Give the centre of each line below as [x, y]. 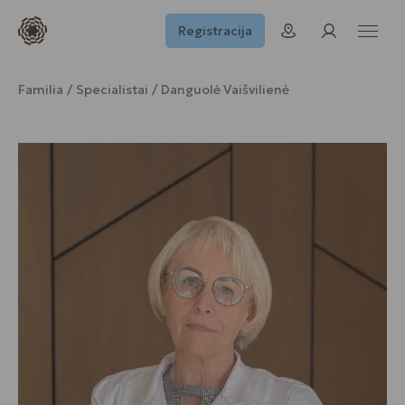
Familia [41, 89]
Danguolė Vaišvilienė [225, 89]
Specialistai [112, 89]
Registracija [215, 30]
